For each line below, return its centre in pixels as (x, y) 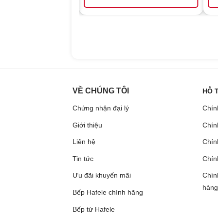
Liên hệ (84, 142)
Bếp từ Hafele (94, 209)
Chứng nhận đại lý (101, 108)
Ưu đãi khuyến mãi (102, 175)
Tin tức (83, 158)
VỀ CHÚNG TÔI (101, 91)
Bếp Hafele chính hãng (108, 192)
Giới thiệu (88, 125)
